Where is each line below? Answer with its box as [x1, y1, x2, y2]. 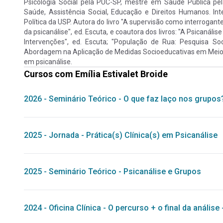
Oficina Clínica [49, 203, 101, 213]
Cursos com [24, 69, 75, 79]
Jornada [49, 130, 79, 140]
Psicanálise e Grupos [123, 167, 201, 176]
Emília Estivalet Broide [75, 69, 168, 79]
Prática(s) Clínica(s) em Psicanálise [86, 130, 218, 140]
